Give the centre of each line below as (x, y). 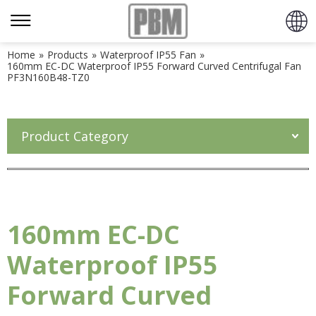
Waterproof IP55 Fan (148, 55)
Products (68, 55)
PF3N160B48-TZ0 (48, 77)
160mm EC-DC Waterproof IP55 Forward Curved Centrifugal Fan (154, 66)
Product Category (75, 136)
